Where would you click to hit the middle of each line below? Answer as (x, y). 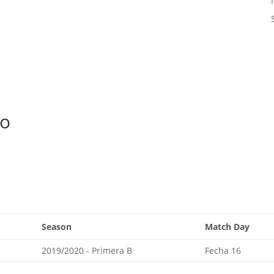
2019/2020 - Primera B (87, 251)
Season (57, 227)
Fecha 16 (223, 251)
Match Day (228, 227)
